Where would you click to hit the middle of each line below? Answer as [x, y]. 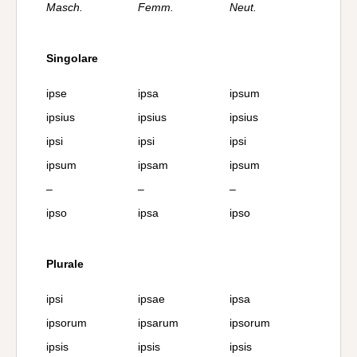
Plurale [65, 264]
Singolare [72, 58]
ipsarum [158, 323]
